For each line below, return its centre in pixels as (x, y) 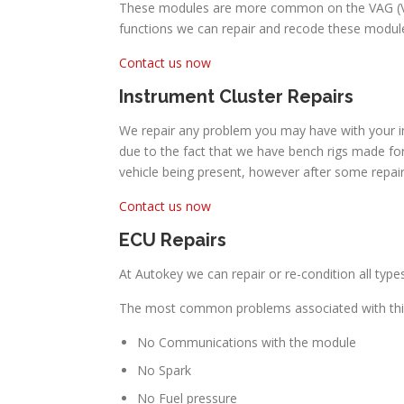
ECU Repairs (173, 239)
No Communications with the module (247, 342)
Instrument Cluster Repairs (236, 96)
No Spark (164, 370)
